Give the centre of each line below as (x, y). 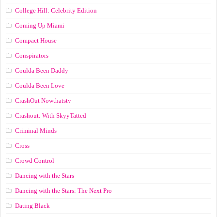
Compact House (36, 41)
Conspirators (32, 56)
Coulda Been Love (40, 86)
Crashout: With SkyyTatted (51, 116)
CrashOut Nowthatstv (43, 101)
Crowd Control (35, 161)
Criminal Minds (36, 131)
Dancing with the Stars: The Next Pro (64, 191)
